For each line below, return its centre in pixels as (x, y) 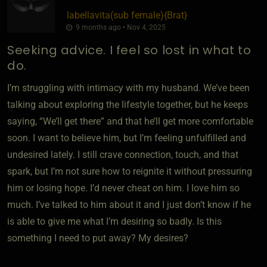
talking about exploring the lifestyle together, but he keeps (128, 104)
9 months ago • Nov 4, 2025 (119, 27)
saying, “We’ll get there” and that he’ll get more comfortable (130, 121)
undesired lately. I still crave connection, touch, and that (123, 154)
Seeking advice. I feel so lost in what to (129, 50)
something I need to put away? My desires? (98, 238)
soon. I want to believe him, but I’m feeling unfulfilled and (127, 138)
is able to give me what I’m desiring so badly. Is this (114, 221)
